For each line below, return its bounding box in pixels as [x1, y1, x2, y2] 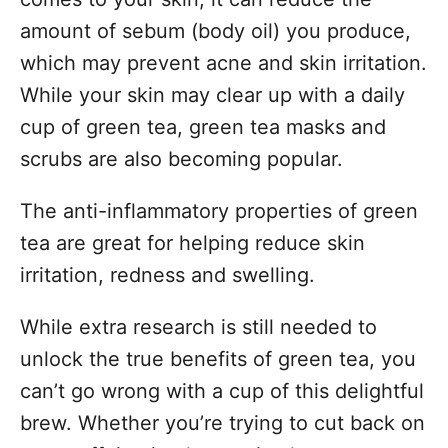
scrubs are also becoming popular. [20, 146, 349, 171]
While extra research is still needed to [20, 314, 377, 339]
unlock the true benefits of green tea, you [20, 346, 416, 371]
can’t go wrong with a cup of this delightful [20, 378, 424, 403]
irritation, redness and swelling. [20, 262, 315, 287]
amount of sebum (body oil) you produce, [20, 18, 411, 43]
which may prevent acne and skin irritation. [20, 50, 427, 75]
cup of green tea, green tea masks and [20, 114, 386, 139]
